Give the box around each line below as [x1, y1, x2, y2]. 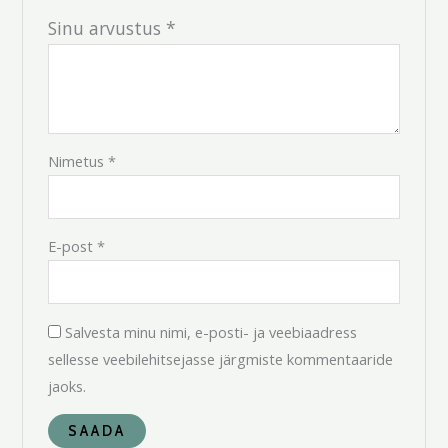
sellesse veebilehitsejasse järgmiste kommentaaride [47, 348, 393, 369]
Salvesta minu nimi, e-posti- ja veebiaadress [64, 321, 357, 342]
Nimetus [47, 150, 108, 171]
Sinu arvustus [47, 15, 166, 40]
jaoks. [47, 375, 86, 396]
